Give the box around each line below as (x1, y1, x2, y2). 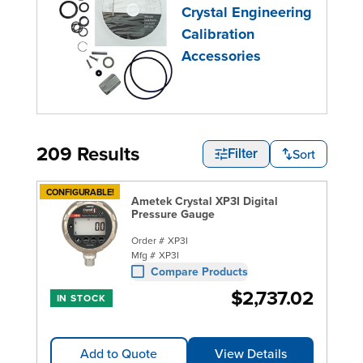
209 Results (36, 139, 139, 168)
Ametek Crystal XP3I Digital (130, 192, 278, 209)
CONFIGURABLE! (45, 185, 114, 199)
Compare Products (150, 263, 248, 280)
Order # (130, 233, 164, 247)
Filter (227, 148, 258, 162)
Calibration (181, 23, 254, 45)
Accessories (181, 45, 261, 66)
